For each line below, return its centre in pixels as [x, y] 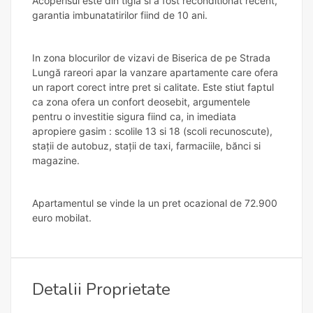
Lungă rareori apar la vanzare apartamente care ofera [155, 72]
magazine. [57, 160]
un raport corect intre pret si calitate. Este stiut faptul [153, 87]
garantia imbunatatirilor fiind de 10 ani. [120, 15]
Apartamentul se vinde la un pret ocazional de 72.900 [155, 203]
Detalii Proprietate [101, 289]
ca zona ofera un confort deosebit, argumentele [141, 102]
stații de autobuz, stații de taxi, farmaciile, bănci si [146, 146]
